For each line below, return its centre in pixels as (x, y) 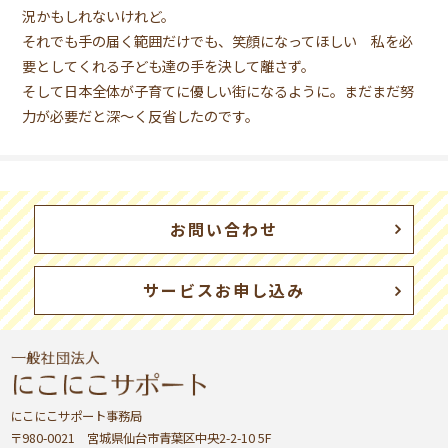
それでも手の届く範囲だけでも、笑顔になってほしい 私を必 (218, 40)
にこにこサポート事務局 (76, 416)
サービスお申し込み (224, 290)
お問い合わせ (224, 228)
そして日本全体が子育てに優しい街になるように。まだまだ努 (218, 90)
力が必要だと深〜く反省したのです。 (141, 115)
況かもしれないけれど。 (99, 15)
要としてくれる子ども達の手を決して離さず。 (169, 65)
